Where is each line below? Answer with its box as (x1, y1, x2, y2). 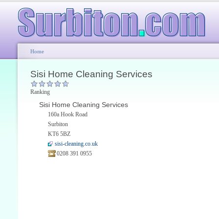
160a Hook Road (48, 111, 88, 118)
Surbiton (48, 121, 68, 128)
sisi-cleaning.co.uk (55, 140, 98, 147)
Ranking (30, 88, 50, 95)
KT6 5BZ (48, 131, 70, 137)
